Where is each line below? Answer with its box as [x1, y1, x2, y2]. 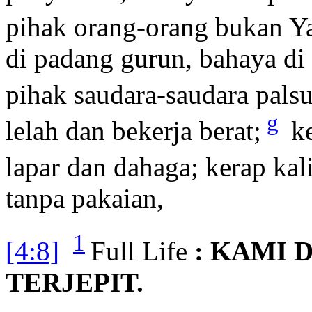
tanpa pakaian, [6, 183, 164, 214]
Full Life [91, 236, 187, 267]
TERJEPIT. [6, 267, 143, 298]
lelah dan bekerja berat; [6, 116, 261, 146]
